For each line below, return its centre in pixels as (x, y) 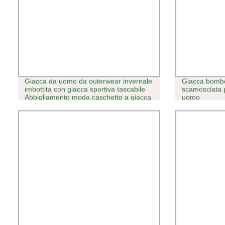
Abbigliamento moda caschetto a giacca (88, 97)
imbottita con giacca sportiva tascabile (85, 89)
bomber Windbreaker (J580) (69, 105)
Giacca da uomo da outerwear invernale (88, 81)
